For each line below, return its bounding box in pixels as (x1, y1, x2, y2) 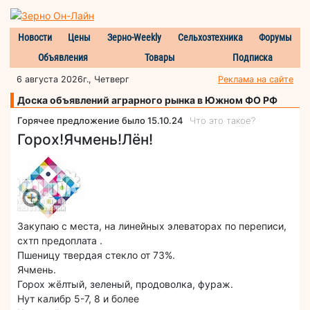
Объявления (38, 51, 89, 63)
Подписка (232, 51, 273, 63)
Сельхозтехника (177, 31, 243, 43)
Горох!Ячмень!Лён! (17, 130, 153, 148)
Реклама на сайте (218, 73, 293, 84)
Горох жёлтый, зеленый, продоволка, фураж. (17, 277, 233, 290)
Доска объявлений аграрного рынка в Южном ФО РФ (17, 93, 277, 106)
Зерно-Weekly (107, 31, 161, 43)
